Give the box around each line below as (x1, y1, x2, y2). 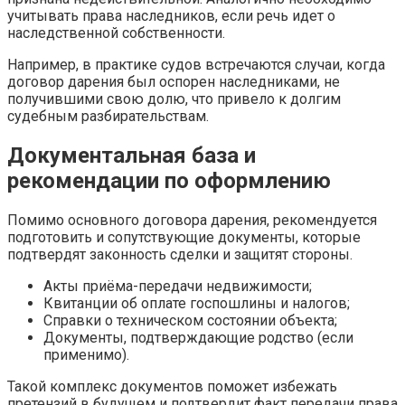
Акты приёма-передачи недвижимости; (43, 277, 312, 295)
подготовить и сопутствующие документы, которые (7, 228, 361, 246)
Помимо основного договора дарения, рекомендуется (7, 211, 377, 229)
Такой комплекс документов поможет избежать (7, 377, 337, 395)
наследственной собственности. (7, 24, 225, 42)
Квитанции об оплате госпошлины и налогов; (43, 294, 350, 312)
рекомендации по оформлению (7, 167, 331, 193)
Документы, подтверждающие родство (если (43, 328, 353, 346)
